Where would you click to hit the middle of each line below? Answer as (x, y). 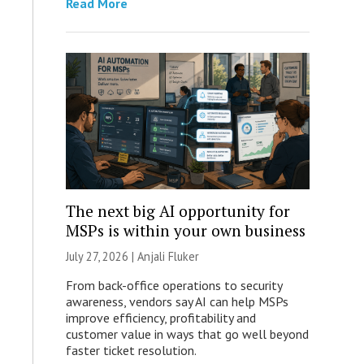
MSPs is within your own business (185, 231)
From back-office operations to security (173, 286)
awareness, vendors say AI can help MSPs (177, 302)
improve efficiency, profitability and (160, 318)
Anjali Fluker (168, 257)
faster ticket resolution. (131, 351)
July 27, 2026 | (101, 257)
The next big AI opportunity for (178, 211)
